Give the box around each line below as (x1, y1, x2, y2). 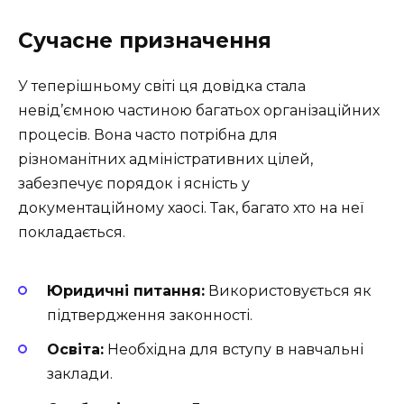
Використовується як (205, 282, 372, 300)
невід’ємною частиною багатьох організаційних (18, 101, 380, 119)
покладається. (18, 223, 125, 241)
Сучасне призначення (18, 27, 271, 53)
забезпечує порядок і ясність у (18, 174, 250, 192)
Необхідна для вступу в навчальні (104, 341, 363, 359)
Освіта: (47, 341, 104, 359)
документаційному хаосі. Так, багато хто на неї (18, 198, 363, 216)
